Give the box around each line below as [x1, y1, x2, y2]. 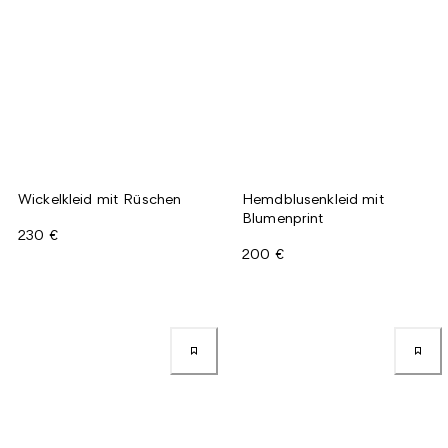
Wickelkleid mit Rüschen [18, 189, 182, 207]
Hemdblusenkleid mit [242, 189, 385, 207]
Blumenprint [242, 208, 325, 226]
